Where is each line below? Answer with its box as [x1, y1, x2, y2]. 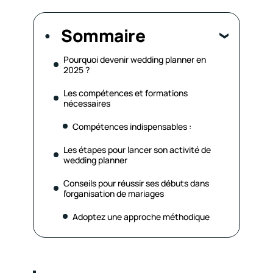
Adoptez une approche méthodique [73, 210, 210, 222]
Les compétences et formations [63, 87, 188, 99]
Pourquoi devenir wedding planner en [63, 53, 206, 65]
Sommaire [61, 23, 145, 47]
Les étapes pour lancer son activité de [63, 143, 211, 155]
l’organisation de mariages [63, 187, 164, 199]
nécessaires [63, 97, 110, 109]
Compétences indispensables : [73, 120, 191, 132]
